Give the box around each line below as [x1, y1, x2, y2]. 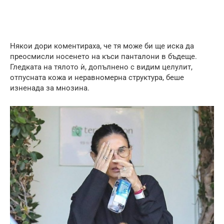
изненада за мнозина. [10, 83, 89, 92]
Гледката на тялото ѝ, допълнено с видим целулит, [10, 62, 192, 71]
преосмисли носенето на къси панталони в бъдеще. [10, 51, 197, 61]
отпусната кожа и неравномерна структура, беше [10, 72, 184, 82]
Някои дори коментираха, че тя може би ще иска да [10, 41, 194, 50]
